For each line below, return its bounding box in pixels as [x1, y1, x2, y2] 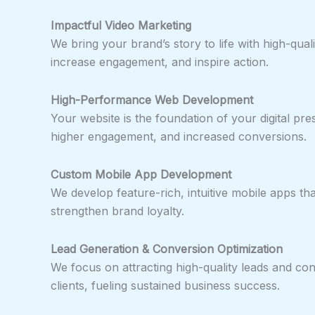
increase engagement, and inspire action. [51, 54, 269, 69]
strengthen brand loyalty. [51, 203, 184, 218]
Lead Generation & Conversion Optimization [51, 241, 283, 256]
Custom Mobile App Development [51, 167, 231, 181]
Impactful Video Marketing [51, 18, 191, 32]
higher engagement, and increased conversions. [51, 129, 307, 143]
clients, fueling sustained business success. [51, 278, 280, 292]
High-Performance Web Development [51, 92, 253, 107]
